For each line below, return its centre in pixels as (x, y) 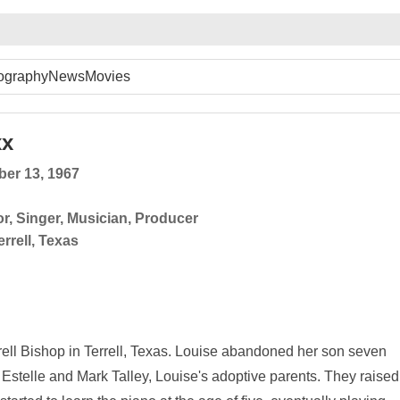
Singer (38, 218)
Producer (167, 218)
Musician (97, 218)
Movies (108, 76)
